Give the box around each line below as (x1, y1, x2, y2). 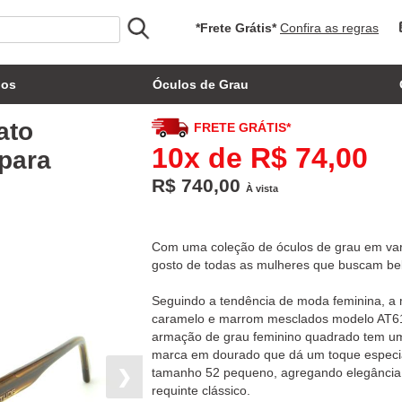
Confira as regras (280, 21, 379, 35)
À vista (245, 183, 278, 194)
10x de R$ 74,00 (151, 142, 368, 174)
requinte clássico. (151, 383, 250, 398)
